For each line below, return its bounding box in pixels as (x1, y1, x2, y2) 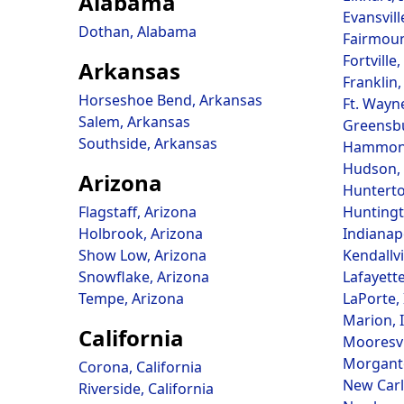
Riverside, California (78, 379, 214, 399)
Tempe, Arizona (78, 289, 184, 308)
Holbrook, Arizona (78, 224, 203, 243)
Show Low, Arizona (78, 245, 207, 265)
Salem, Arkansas (78, 112, 190, 132)
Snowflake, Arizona (78, 267, 209, 287)
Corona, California (78, 357, 202, 377)
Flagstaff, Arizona (78, 202, 197, 222)
